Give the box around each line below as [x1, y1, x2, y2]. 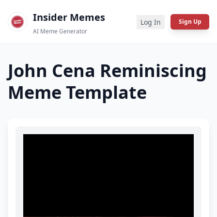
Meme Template [8, 80, 147, 104]
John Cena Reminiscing [8, 59, 207, 82]
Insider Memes [33, 11, 105, 24]
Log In [140, 17, 161, 27]
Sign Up [178, 17, 201, 26]
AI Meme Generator [33, 27, 87, 35]
